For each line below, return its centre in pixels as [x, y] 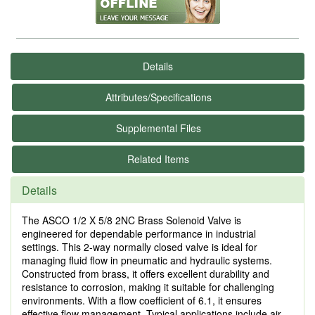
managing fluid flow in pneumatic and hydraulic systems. [147, 260]
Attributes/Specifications [158, 97]
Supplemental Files [158, 128]
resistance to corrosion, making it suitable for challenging [148, 287]
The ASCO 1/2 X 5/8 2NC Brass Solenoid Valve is [131, 220]
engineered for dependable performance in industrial [139, 233]
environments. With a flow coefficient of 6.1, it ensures [142, 300]
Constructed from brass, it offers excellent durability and [146, 274]
